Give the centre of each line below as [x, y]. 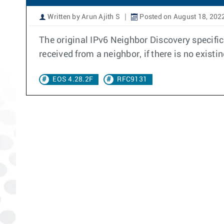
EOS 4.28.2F [73, 79]
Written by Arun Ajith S [83, 17]
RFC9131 [132, 79]
